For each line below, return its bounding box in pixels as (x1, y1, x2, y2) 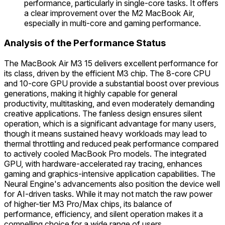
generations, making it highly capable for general (4, 88, 177, 99)
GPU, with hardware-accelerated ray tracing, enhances (4, 159, 202, 169)
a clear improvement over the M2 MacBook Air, (24, 8, 194, 18)
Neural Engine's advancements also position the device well (4, 179, 220, 189)
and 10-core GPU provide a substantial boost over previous (4, 78, 219, 89)
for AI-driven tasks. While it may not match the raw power (4, 189, 212, 199)
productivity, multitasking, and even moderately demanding (4, 98, 214, 109)
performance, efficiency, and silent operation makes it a (4, 209, 203, 219)
